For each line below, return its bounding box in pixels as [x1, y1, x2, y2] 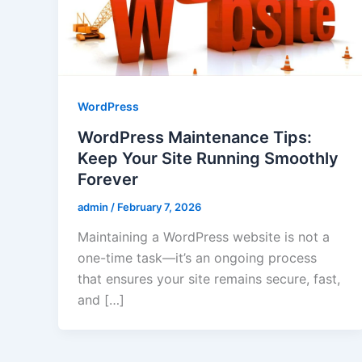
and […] [78, 292, 124, 309]
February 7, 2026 [117, 200, 201, 213]
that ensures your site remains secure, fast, [78, 271, 340, 288]
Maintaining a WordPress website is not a [78, 229, 330, 246]
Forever [78, 169, 138, 189]
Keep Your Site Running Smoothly [78, 148, 339, 168]
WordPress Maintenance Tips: [78, 127, 312, 147]
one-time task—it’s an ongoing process [78, 250, 317, 267]
